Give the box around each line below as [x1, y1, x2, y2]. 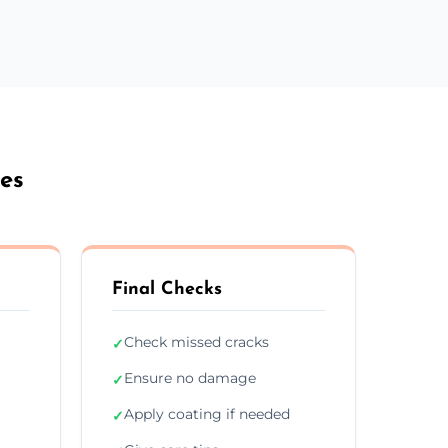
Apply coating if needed [124, 404, 290, 423]
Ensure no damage [124, 368, 256, 387]
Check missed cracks [124, 332, 269, 351]
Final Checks [112, 279, 222, 299]
